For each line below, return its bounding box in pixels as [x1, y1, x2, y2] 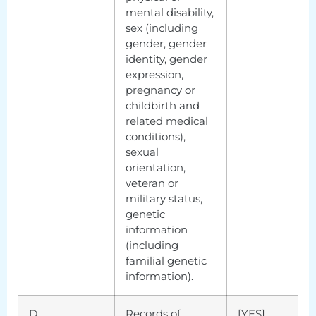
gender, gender [126, 36, 207, 50]
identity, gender [126, 51, 207, 66]
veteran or [126, 176, 178, 190]
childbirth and [126, 98, 200, 112]
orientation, [126, 160, 186, 174]
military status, [126, 191, 202, 205]
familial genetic [126, 253, 207, 267]
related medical [126, 114, 208, 128]
